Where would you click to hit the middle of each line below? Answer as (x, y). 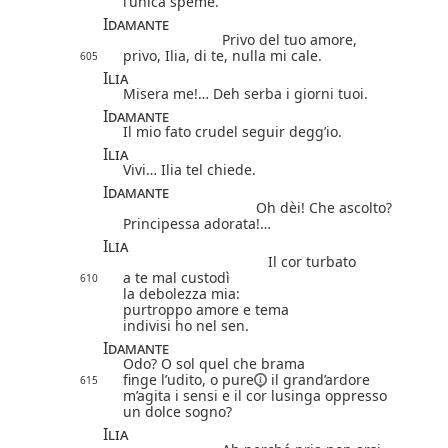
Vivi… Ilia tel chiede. (189, 169)
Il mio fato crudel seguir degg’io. (232, 131)
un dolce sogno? (177, 411)
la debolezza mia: (181, 293)
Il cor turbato (312, 261)
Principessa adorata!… (197, 223)
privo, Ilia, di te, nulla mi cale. (222, 55)
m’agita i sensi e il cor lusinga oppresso (255, 395)
